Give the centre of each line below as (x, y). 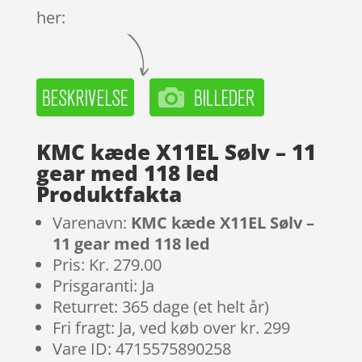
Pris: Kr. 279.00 (107, 264)
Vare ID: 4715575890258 (141, 348)
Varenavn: (91, 222)
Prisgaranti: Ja (103, 285)
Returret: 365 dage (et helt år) (160, 306)
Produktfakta (109, 194)
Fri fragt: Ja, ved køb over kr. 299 (171, 327)
